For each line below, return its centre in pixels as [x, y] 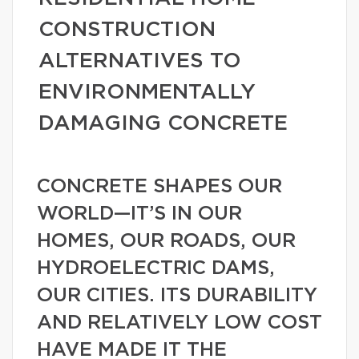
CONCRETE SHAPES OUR [159, 187]
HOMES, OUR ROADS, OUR [166, 241]
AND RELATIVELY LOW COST [179, 323]
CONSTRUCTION [127, 30]
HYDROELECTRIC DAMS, [156, 268]
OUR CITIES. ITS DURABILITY [177, 296]
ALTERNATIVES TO [140, 61]
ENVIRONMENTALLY [147, 92]
